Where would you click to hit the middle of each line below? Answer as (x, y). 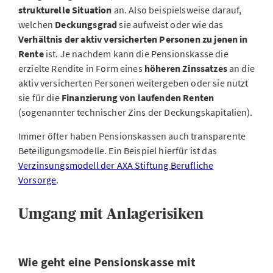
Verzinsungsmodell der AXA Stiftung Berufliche (116, 165)
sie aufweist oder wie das (171, 24)
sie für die (40, 97)
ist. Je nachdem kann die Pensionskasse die (136, 54)
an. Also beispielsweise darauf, (179, 10)
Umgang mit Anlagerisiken (111, 214)
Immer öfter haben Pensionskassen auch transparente (132, 136)
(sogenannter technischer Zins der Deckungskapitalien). (136, 112)
